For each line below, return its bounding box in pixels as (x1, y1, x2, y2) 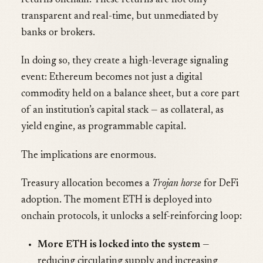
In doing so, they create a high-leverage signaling (21, 56, 228, 67)
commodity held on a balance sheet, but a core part (21, 89, 240, 100)
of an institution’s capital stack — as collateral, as (21, 106, 224, 116)
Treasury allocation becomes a (21, 178, 152, 189)
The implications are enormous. (21, 150, 156, 161)
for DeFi (201, 178, 238, 189)
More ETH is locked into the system (38, 240, 200, 251)
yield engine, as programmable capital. (21, 122, 186, 133)
